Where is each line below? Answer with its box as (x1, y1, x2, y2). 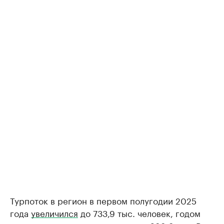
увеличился (31, 206, 78, 219)
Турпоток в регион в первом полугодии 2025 (10, 193, 196, 207)
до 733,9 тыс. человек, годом (78, 206, 200, 219)
